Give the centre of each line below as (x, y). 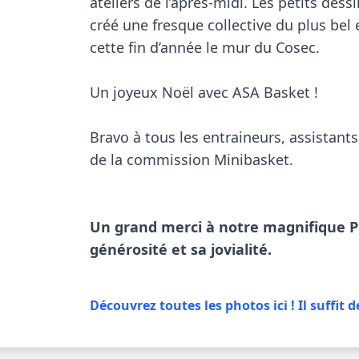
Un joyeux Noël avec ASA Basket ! (204, 92)
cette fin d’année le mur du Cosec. (205, 47)
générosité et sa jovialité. (181, 249)
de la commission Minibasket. (194, 159)
